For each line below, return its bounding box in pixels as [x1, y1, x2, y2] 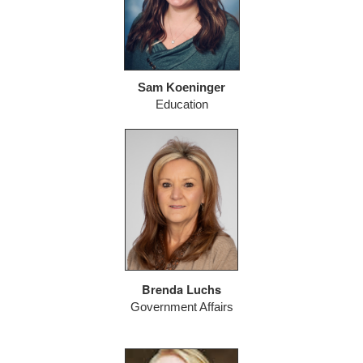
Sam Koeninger [138, 81, 225, 95]
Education [155, 98, 208, 112]
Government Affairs [130, 301, 233, 314]
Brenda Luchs [142, 281, 221, 299]
